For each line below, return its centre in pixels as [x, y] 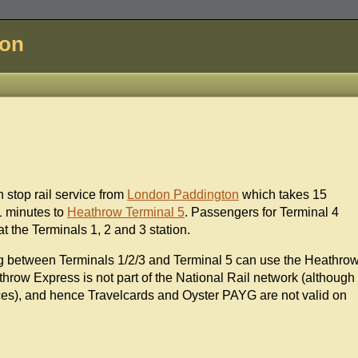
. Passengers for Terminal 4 [261, 213]
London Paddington [183, 195]
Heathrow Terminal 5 [125, 213]
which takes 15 [282, 195]
